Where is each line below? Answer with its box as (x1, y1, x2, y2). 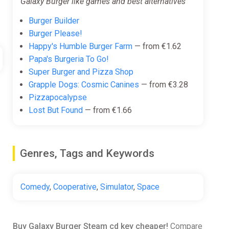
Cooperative (53, 182, 97, 192)
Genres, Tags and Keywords (19, 147, 154, 160)
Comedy (20, 182, 50, 192)
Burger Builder (28, 16, 79, 26)
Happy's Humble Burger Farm (28, 41, 132, 52)
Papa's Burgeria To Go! (28, 54, 109, 64)
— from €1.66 (82, 105, 132, 116)
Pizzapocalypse (28, 93, 87, 103)
